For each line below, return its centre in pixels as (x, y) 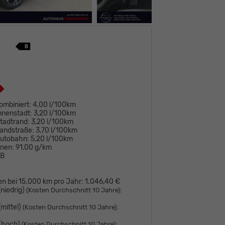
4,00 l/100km (54, 104)
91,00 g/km (34, 147)
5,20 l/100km (52, 139)
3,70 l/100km (57, 130)
